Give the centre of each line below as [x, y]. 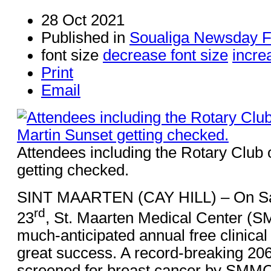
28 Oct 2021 [83, 20]
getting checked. [73, 170]
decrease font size [165, 55]
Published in [83, 37]
